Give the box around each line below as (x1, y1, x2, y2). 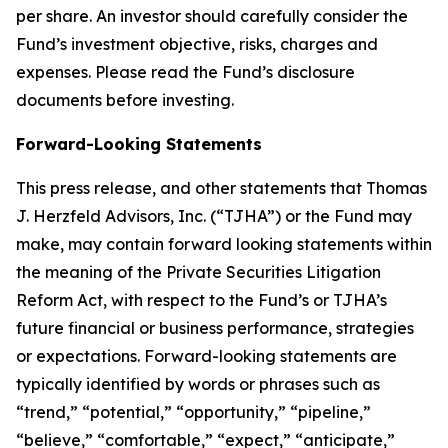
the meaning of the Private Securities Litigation (16, 262, 381, 282)
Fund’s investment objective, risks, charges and (16, 34, 378, 54)
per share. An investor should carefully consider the (16, 6, 408, 26)
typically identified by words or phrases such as (16, 374, 380, 394)
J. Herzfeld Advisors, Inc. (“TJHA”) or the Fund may (16, 206, 412, 226)
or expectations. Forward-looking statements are (16, 346, 397, 366)
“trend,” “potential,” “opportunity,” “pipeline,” (16, 402, 371, 422)
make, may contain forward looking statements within (16, 234, 432, 254)
